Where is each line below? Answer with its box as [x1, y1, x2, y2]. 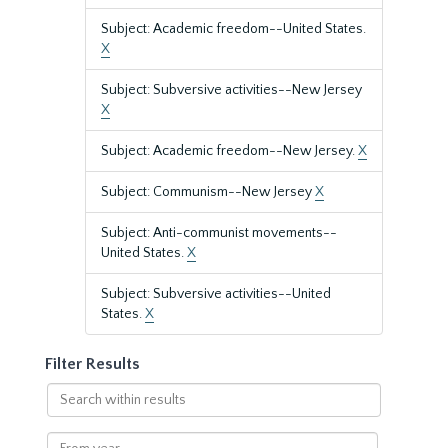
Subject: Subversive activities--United [101, 286, 331, 302]
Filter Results [45, 355, 140, 373]
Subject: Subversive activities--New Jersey [101, 82, 362, 98]
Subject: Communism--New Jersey [101, 184, 315, 200]
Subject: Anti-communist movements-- [101, 225, 337, 241]
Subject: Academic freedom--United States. [101, 21, 366, 37]
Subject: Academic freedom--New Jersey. [101, 143, 358, 159]
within [45, 404, 87, 420]
